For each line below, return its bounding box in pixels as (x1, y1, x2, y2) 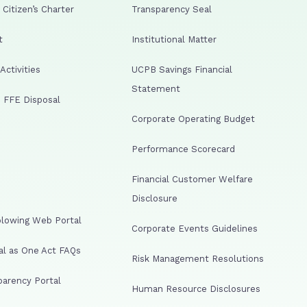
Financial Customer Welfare (132, 173, 253, 184)
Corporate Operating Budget (132, 113, 255, 124)
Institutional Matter (132, 34, 217, 45)
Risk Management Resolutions (132, 253, 264, 264)
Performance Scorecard (132, 143, 235, 154)
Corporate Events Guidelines (132, 223, 258, 234)
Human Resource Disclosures (132, 283, 260, 294)
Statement (132, 83, 180, 94)
